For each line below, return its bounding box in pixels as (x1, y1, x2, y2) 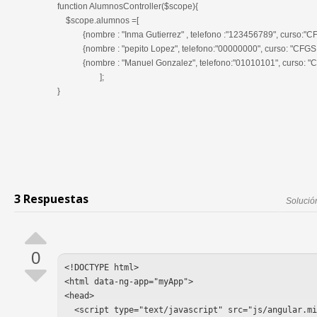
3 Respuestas (14, 191, 88, 207)
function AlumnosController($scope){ (57, 1, 198, 11)
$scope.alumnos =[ (57, 16, 139, 25)
